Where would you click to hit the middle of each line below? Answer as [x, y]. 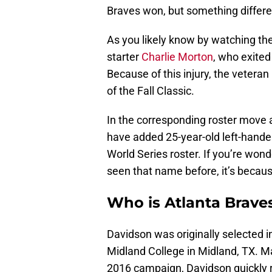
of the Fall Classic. [151, 91]
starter [124, 57]
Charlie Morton [177, 57]
